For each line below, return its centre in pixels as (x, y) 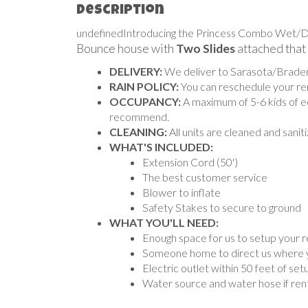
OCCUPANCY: (145, 101)
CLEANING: (138, 132)
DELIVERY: (136, 71)
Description (120, 11)
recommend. (139, 117)
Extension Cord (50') (190, 162)
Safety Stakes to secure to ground (222, 207)
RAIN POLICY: (144, 86)
